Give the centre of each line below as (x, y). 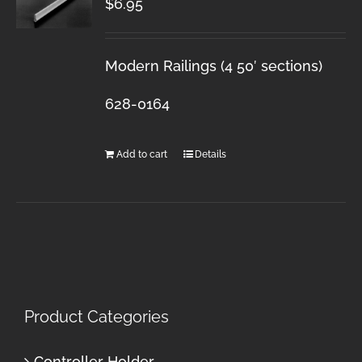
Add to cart (142, 154)
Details (211, 154)
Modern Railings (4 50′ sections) (214, 65)
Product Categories (97, 317)
